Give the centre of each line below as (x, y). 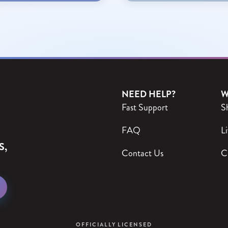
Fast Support (145, 107)
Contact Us (142, 153)
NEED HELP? (149, 94)
